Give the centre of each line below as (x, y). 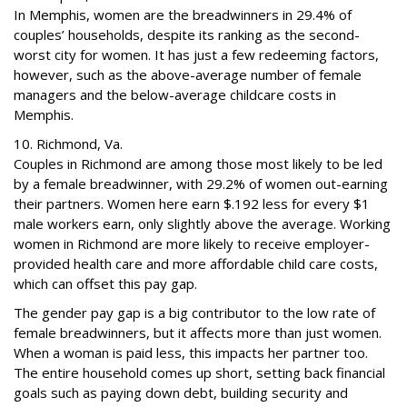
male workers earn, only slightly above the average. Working (202, 223)
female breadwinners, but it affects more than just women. (198, 333)
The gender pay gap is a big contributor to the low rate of (194, 313)
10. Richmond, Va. (68, 144)
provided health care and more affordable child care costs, (196, 263)
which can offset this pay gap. (105, 283)
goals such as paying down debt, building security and (181, 392)
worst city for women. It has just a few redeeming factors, (196, 55)
